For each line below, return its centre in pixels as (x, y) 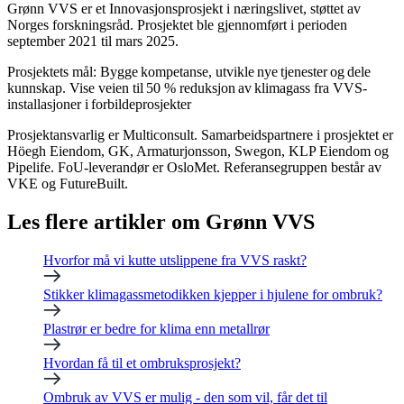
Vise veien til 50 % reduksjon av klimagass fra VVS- (218, 88)
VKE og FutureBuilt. (69, 184)
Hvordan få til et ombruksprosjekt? (142, 363)
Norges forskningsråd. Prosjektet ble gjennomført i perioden (177, 25)
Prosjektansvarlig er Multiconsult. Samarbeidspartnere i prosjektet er (200, 135)
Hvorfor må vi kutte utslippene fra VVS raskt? (175, 261)
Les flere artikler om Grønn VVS (161, 222)
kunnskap (35, 88)
